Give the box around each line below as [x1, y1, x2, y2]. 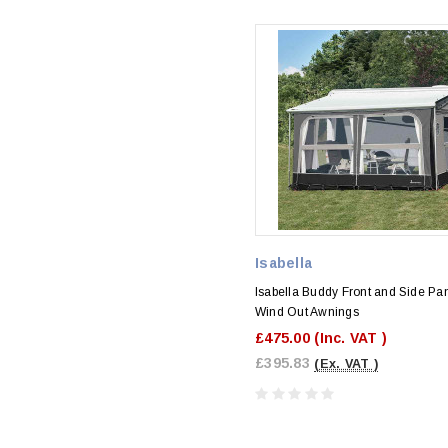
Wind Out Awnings [255, 304, 359, 319]
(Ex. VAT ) [314, 356, 379, 371]
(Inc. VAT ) [314, 329, 388, 346]
